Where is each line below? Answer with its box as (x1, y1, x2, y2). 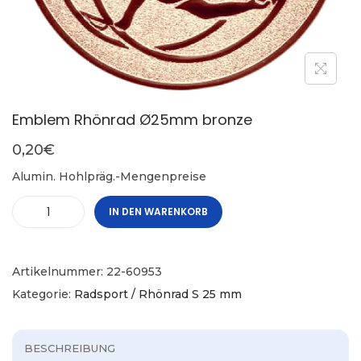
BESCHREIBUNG (24, 342, 115, 355)
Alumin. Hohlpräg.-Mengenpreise (12, 169, 206, 185)
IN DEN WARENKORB (109, 205, 208, 219)
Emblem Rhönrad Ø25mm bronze (12, 110, 252, 131)
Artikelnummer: (12, 264, 106, 280)
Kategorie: (12, 287, 74, 302)
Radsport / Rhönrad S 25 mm (74, 287, 242, 302)
